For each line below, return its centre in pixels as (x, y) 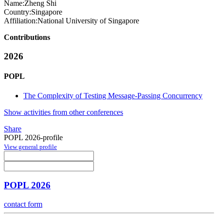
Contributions (27, 37)
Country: (18, 12)
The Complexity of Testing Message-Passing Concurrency (113, 95)
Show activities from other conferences (64, 112)
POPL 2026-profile (33, 137)
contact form (23, 204)
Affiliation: (21, 21)
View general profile (30, 146)
